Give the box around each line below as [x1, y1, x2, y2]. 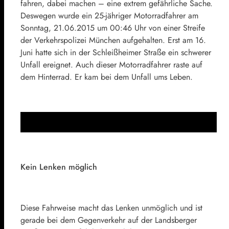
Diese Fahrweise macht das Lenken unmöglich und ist [20, 201, 202, 214]
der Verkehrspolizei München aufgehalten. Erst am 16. [20, 34, 206, 46]
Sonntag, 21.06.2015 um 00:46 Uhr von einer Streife [20, 21, 205, 34]
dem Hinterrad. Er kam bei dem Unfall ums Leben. [20, 71, 193, 83]
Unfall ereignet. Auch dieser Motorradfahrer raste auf [20, 58, 202, 71]
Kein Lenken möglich [20, 161, 97, 173]
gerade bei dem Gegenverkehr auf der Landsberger [20, 214, 197, 226]
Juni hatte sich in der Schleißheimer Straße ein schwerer [20, 46, 211, 58]
